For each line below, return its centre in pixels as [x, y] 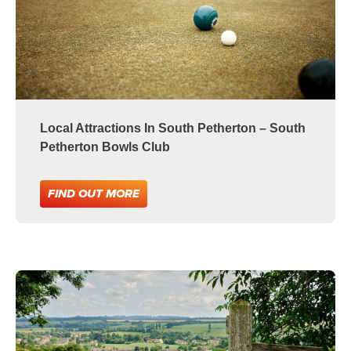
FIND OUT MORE [94, 193]
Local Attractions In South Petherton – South [173, 128]
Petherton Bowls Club [105, 147]
